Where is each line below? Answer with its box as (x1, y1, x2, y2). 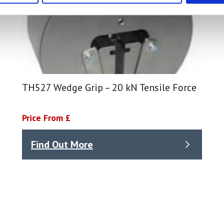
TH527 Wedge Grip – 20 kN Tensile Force (22, 81, 196, 94)
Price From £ (22, 112, 70, 124)
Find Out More (31, 137, 93, 151)
